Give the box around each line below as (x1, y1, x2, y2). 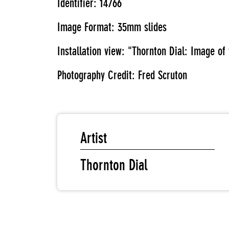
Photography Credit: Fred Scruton (57, 68, 187, 82)
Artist (80, 129, 107, 147)
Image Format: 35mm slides (57, 20, 167, 34)
